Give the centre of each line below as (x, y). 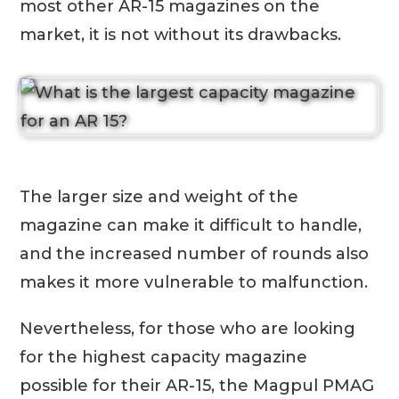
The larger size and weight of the (159, 197)
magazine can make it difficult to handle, (191, 225)
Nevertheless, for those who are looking (188, 329)
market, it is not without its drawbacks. (181, 35)
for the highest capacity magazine (164, 357)
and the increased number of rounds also (195, 254)
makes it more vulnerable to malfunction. (194, 282)
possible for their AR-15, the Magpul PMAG (197, 386)
